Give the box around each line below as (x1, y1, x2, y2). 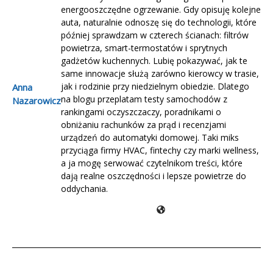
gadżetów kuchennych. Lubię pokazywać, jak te (61, 55, 247, 67)
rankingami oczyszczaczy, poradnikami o (61, 106, 221, 118)
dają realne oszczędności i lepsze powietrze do (61, 170, 246, 182)
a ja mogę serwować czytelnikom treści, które (61, 157, 243, 169)
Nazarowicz (12, 94, 61, 107)
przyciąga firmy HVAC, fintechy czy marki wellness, (61, 144, 259, 157)
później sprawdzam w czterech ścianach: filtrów (61, 29, 249, 41)
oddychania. (61, 183, 108, 195)
